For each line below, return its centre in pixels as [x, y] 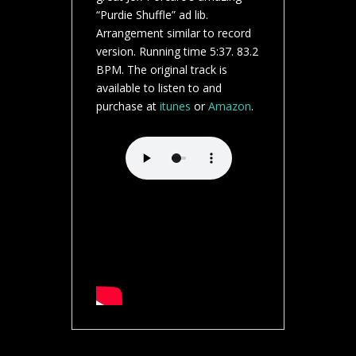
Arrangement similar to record [173, 33]
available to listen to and [159, 87]
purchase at [128, 106]
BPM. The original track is [161, 69]
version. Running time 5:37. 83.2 [177, 51]
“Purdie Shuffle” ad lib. [152, 14]
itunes [175, 106]
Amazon [229, 106]
